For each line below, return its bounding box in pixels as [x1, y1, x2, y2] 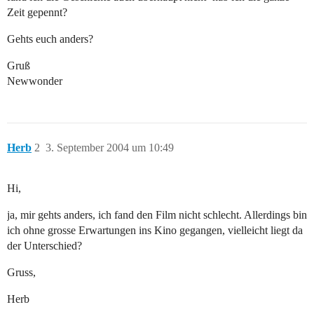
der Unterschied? [7, 240, 82, 252]
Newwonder [7, 75, 62, 88]
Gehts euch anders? [7, 33, 93, 46]
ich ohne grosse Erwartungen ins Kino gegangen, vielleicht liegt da [7, 224, 303, 237]
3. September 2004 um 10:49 [46, 142, 174, 154]
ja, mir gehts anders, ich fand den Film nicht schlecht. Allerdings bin [7, 209, 307, 221]
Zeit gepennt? [7, 6, 67, 19]
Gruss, [7, 266, 36, 279]
